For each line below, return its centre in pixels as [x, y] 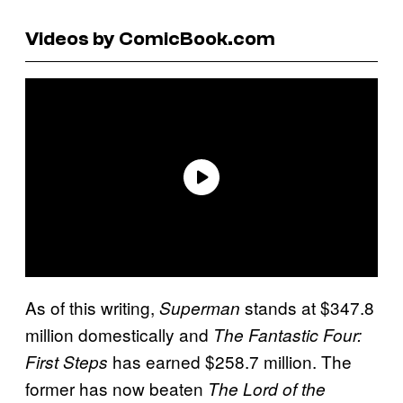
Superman [200, 307]
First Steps [67, 361]
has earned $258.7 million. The [230, 361]
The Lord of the [267, 388]
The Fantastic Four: [287, 334]
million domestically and [119, 334]
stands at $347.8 [307, 307]
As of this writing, [92, 307]
